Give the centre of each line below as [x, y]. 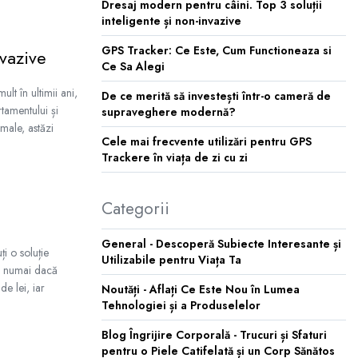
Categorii [135, 209]
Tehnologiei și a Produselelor [181, 305]
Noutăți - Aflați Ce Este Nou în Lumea [201, 289]
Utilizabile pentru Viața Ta [171, 260]
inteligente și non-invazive [171, 21]
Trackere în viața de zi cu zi [175, 157]
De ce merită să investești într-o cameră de [216, 96]
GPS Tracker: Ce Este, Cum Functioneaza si [217, 50]
